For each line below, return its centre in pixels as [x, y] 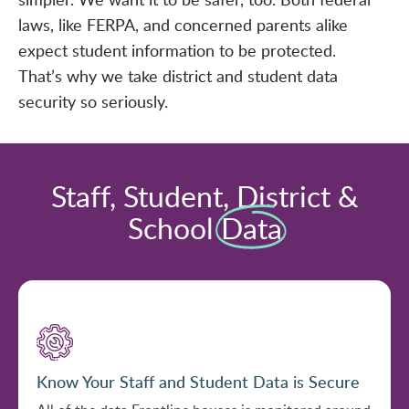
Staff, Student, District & [204, 196]
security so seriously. [93, 102]
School [174, 228]
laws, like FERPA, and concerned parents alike [183, 25]
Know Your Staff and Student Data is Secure [198, 382]
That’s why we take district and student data [178, 76]
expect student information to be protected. [177, 51]
